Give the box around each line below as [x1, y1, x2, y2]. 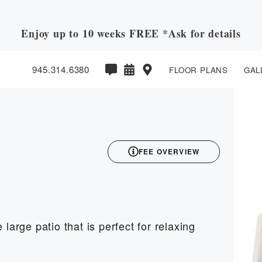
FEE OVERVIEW [138, 146, 200, 157]
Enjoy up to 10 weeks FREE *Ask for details [21, 26, 241, 41]
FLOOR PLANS [169, 64, 228, 76]
